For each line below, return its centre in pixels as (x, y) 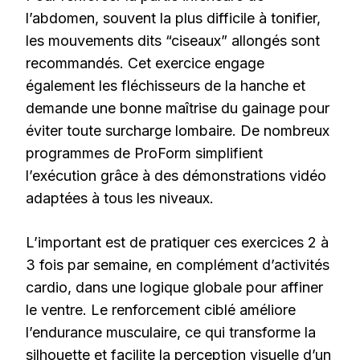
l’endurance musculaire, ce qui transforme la (171, 332)
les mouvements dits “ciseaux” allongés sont (173, 40)
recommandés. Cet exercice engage (145, 63)
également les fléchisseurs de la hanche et (166, 85)
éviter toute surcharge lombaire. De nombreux (178, 130)
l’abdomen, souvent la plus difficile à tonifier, (173, 18)
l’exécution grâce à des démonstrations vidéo (176, 175)
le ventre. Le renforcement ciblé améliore (161, 309)
